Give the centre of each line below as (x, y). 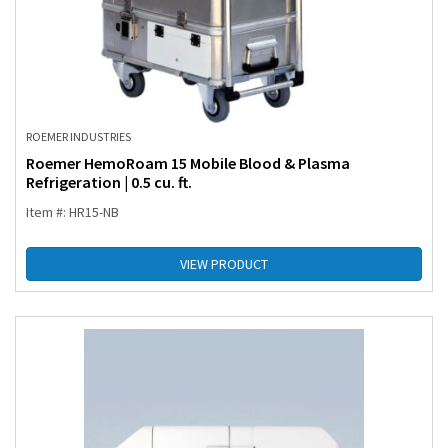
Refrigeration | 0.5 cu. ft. (109, 182)
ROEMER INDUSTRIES (78, 137)
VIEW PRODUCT (224, 264)
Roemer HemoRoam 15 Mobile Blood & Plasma (188, 163)
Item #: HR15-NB (72, 212)
